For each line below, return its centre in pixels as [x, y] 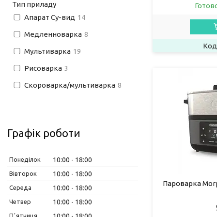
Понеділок [25, 159]
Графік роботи [44, 133]
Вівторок [23, 173]
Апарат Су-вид [50, 17]
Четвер [20, 201]
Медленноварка [53, 34]
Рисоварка [43, 68]
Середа [20, 187]
